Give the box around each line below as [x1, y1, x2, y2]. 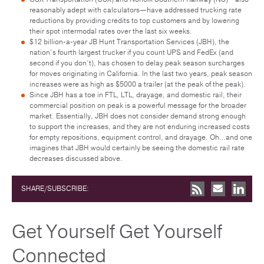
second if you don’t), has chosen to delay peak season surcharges [29, 58, 245, 68]
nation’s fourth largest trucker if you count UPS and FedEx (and [29, 47, 233, 57]
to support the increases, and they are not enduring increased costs [29, 121, 250, 131]
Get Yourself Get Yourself [12, 219, 222, 245]
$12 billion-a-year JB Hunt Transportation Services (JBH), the [29, 37, 229, 47]
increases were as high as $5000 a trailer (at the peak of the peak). [29, 79, 246, 89]
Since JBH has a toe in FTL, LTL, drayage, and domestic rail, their [29, 90, 242, 100]
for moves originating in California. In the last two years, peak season [29, 68, 252, 78]
